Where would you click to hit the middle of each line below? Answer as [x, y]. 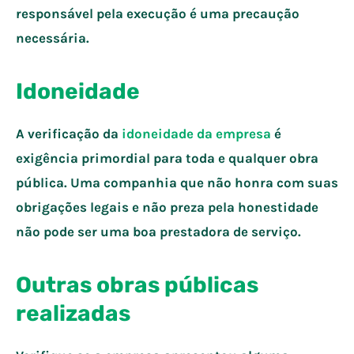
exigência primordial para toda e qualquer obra [167, 158]
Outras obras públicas [137, 284]
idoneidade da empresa [196, 133]
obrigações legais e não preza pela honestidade [167, 207]
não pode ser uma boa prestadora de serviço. [158, 231]
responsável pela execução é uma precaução [158, 13]
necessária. [53, 38]
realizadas [73, 313]
